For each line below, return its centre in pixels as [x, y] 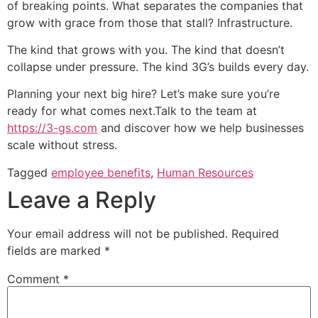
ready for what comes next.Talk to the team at [132, 111]
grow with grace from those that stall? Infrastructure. [150, 22]
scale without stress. [62, 145]
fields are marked [56, 250]
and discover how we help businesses [201, 128]
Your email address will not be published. [117, 233]
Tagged [29, 172]
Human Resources [205, 172]
